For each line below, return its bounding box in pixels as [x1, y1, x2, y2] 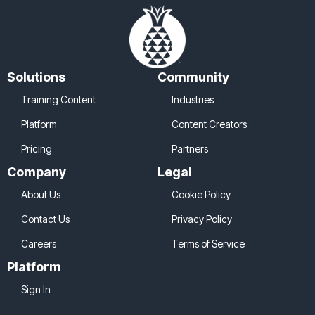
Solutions [7, 69, 65, 84]
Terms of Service [172, 237, 245, 250]
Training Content [21, 93, 96, 105]
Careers [21, 237, 56, 250]
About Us [21, 188, 60, 200]
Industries [172, 93, 214, 105]
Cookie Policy [172, 188, 231, 200]
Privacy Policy [172, 212, 232, 225]
